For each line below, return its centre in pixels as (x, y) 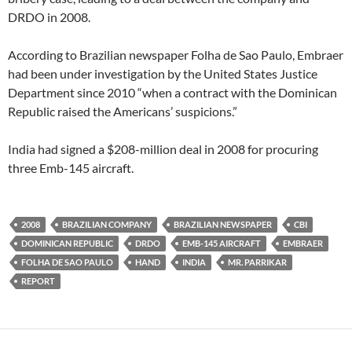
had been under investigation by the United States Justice (163, 73)
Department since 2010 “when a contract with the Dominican (172, 92)
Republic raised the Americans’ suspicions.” (123, 111)
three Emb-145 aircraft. (71, 167)
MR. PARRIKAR (257, 262)
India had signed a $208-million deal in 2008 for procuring (163, 148)
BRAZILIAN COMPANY (107, 224)
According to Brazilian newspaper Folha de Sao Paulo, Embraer (176, 54)
